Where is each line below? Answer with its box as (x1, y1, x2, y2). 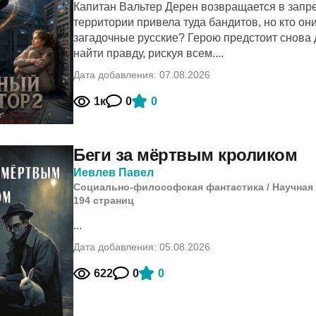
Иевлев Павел (73, 166, 154, 178)
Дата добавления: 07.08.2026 (73, 69, 210, 80)
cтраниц (93, 195, 134, 206)
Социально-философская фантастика (73, 181, 264, 193)
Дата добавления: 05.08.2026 (73, 241, 210, 253)
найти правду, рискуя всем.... (73, 47, 224, 59)
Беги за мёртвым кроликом (73, 145, 298, 164)
